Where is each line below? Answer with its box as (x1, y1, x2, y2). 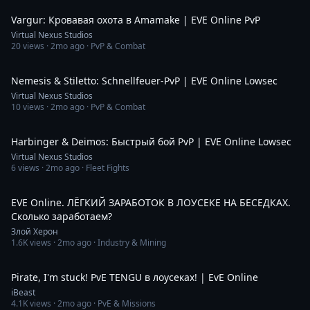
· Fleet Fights (80, 162, 129, 174)
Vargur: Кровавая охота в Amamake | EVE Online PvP (11, 13, 260, 26)
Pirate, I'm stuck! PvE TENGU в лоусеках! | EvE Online (11, 271, 258, 284)
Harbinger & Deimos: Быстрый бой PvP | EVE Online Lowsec (11, 135, 291, 148)
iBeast (11, 286, 35, 298)
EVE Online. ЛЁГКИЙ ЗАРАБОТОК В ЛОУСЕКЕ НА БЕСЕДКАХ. (11, 196, 291, 209)
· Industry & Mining (91, 237, 166, 248)
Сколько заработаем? (11, 210, 112, 223)
